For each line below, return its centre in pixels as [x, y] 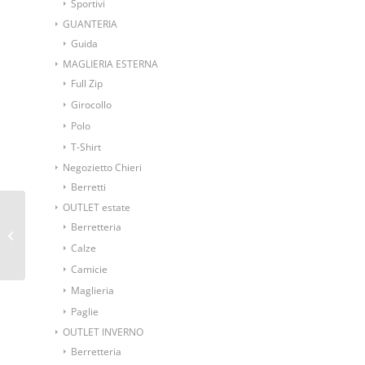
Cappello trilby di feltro [84, 234]
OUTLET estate [97, 207]
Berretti [88, 187]
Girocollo [91, 104]
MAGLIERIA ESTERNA [110, 64]
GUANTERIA [90, 24]
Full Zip [87, 83]
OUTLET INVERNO [103, 332]
